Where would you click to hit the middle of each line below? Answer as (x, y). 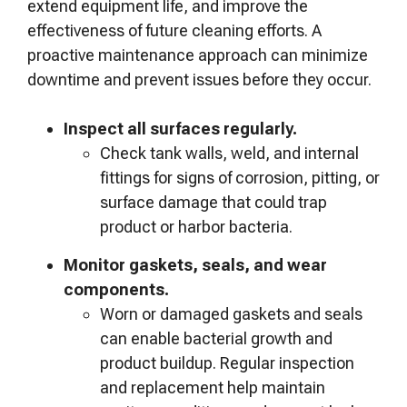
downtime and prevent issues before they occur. (201, 79)
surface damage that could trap (213, 202)
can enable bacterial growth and (216, 338)
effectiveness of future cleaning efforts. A (174, 30)
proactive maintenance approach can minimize (198, 55)
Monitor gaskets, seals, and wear (195, 265)
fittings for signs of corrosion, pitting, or (240, 178)
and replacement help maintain (213, 387)
